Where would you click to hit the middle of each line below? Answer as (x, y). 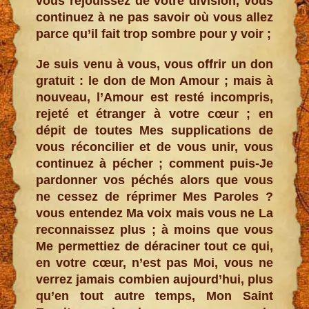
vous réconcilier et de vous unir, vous (154, 147)
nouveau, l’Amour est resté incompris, (154, 97)
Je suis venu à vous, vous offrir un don (154, 64)
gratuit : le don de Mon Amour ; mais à (154, 80)
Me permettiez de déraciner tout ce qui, (154, 246)
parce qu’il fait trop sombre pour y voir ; (154, 33)
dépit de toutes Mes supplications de (154, 130)
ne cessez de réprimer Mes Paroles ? (154, 196)
